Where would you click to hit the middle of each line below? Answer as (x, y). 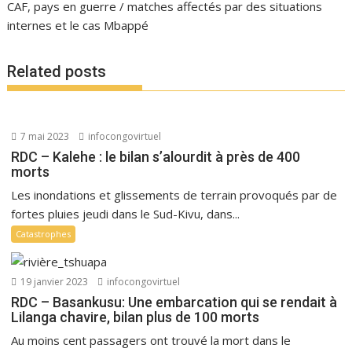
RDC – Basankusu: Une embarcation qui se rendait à (174, 302)
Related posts (57, 71)
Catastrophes (44, 233)
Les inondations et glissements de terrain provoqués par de (174, 194)
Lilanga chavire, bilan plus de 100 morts (136, 317)
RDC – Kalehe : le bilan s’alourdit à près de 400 (156, 156)
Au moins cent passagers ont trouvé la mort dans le (151, 340)
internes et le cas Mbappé (78, 25)
